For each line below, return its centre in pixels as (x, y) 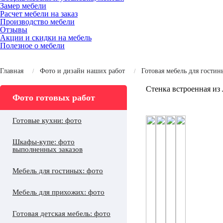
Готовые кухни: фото (47, 120)
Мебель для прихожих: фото (58, 192)
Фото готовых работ (54, 98)
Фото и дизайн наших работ (82, 71)
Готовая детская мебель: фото (61, 214)
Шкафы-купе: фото (44, 142)
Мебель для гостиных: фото (58, 171)
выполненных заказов (48, 149)
